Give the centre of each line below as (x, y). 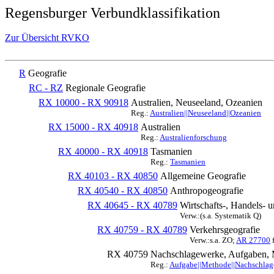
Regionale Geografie (106, 88)
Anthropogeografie (207, 191)
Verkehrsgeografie (225, 230)
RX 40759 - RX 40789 (142, 230)
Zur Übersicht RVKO (47, 38)
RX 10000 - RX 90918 (83, 102)
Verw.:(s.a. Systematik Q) (220, 216)
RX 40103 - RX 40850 (113, 176)
